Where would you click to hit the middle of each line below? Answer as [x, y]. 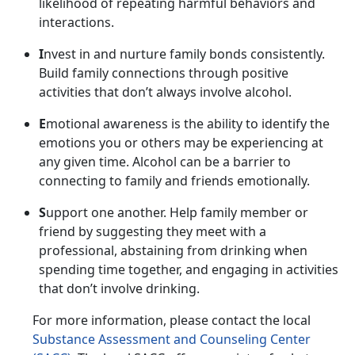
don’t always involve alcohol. [208, 92]
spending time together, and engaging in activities [189, 270]
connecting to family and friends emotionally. [177, 181]
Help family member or [239, 213]
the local [285, 321]
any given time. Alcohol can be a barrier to [165, 162]
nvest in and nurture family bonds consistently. [184, 54]
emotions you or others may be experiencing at [181, 143]
